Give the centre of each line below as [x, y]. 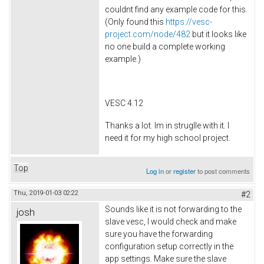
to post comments [223, 171]
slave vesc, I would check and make [171, 221]
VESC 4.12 [124, 103]
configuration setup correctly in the [169, 246]
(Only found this [135, 22]
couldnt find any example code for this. [176, 9]
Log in [155, 171]
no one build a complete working [165, 46]
